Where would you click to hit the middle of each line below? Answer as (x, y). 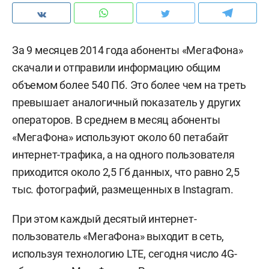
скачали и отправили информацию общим (116, 68)
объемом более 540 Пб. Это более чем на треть (129, 85)
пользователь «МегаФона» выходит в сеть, (118, 236)
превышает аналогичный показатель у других (126, 102)
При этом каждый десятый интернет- (104, 219)
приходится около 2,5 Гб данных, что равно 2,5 (126, 172)
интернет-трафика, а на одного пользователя (123, 155)
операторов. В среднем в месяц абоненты (116, 120)
